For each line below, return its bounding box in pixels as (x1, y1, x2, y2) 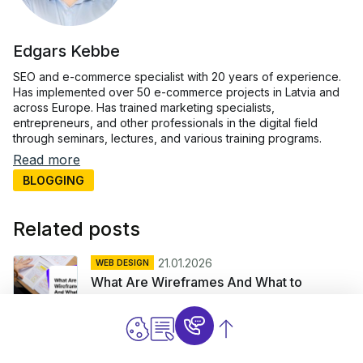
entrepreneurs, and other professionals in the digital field (13, 116, 318, 130)
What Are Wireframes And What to (91, 274, 302, 291)
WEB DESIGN (96, 258, 149, 268)
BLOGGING (23, 173, 84, 188)
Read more (13, 152, 80, 169)
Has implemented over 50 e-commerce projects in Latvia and (13, 85, 340, 100)
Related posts (13, 217, 140, 241)
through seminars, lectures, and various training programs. (13, 131, 322, 146)
